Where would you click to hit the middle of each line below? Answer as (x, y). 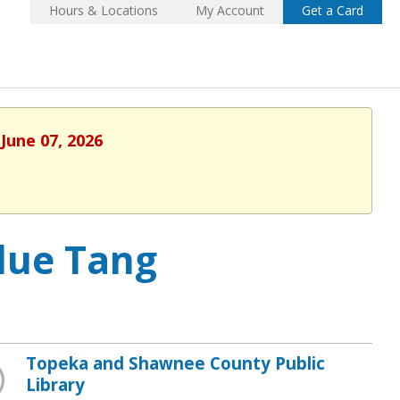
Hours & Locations (104, 11)
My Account (230, 11)
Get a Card (333, 11)
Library (55, 384)
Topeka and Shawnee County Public (175, 362)
